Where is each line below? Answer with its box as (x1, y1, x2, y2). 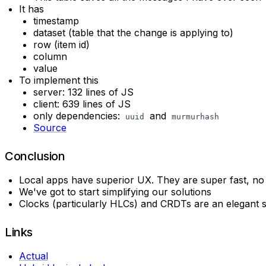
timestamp (33, 14, 79, 27)
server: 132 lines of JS (33, 85, 134, 98)
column (33, 50, 67, 62)
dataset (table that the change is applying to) (33, 26, 233, 39)
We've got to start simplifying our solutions (19, 185, 211, 198)
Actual (19, 249, 48, 262)
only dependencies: (33, 109, 123, 122)
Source (33, 121, 66, 134)
